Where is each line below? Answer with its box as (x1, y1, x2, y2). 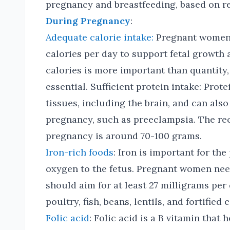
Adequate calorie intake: (46, 31, 154, 43)
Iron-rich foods (46, 146, 113, 158)
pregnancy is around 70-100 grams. (46, 130, 202, 142)
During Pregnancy (46, 15, 130, 27)
